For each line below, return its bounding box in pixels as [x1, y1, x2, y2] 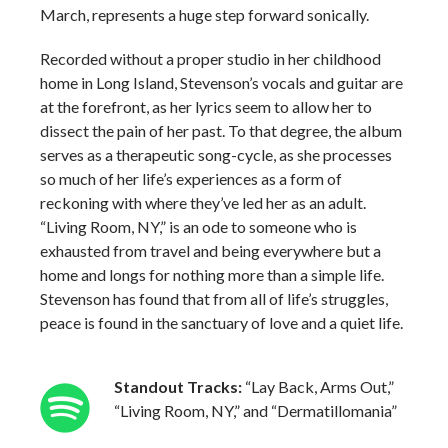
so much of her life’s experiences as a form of [40, 169, 342, 188]
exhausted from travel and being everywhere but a [40, 241, 381, 260]
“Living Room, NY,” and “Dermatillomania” [114, 401, 400, 420]
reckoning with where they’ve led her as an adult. [40, 193, 366, 212]
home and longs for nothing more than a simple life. [40, 265, 384, 284]
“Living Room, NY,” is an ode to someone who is [40, 217, 357, 236]
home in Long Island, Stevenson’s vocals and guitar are [40, 73, 403, 92]
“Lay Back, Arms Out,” [245, 377, 394, 396]
